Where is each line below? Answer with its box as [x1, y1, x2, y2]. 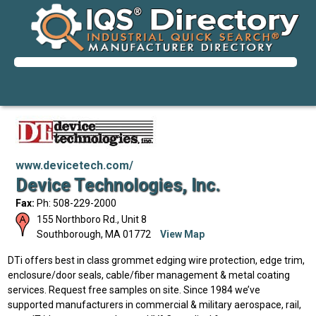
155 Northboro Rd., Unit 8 [36, 214, 147, 225]
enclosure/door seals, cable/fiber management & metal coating [8, 269, 291, 281]
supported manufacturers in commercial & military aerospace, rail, [8, 299, 302, 310]
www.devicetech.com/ [15, 159, 133, 172]
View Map [159, 229, 205, 240]
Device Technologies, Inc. [15, 175, 220, 195]
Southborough [36, 229, 101, 240]
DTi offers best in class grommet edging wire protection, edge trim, [8, 255, 305, 266]
